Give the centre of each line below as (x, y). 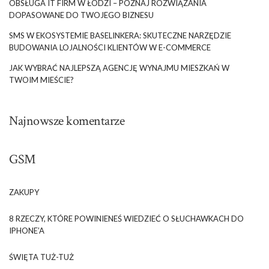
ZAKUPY (24, 192)
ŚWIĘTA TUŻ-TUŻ (41, 257)
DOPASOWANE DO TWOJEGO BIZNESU (81, 15)
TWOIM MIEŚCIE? (41, 80)
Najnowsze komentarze (67, 121)
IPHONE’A (27, 230)
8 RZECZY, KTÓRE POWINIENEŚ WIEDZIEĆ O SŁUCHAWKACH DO (126, 218)
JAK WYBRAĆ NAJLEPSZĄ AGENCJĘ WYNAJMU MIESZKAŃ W (119, 68)
